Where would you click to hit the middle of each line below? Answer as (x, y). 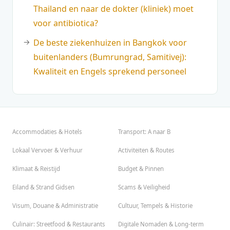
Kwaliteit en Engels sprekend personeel (110, 72)
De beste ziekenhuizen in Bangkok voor (110, 43)
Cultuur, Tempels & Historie (155, 206)
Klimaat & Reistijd (36, 169)
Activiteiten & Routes (146, 150)
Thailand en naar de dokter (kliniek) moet (113, 9)
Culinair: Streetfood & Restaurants (59, 224)
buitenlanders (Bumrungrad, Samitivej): (110, 57)
